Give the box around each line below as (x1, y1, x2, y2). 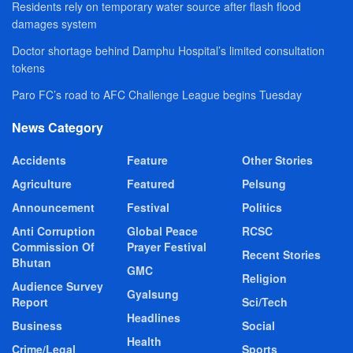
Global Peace (127, 223, 198, 240)
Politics (242, 199, 282, 216)
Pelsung (242, 176, 286, 192)
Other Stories (242, 152, 313, 169)
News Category (12, 118, 103, 137)
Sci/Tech (242, 294, 288, 310)
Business (12, 318, 62, 334)
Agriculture (12, 176, 72, 192)
